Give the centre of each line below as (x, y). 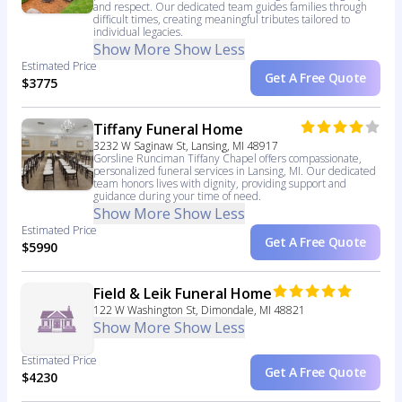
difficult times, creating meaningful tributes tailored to (222, 20)
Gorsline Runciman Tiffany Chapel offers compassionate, (227, 159)
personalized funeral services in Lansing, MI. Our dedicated (235, 171)
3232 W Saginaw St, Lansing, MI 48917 (186, 146)
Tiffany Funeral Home (168, 130)
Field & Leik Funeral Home (183, 294)
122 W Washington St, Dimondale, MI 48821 (199, 310)
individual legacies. (138, 32)
